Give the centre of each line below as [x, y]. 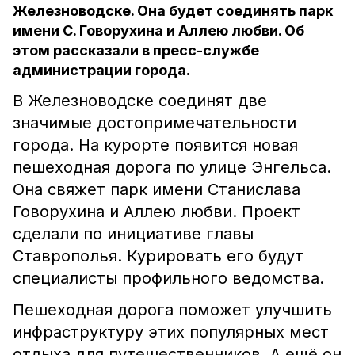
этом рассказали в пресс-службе [136, 50]
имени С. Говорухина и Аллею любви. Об [158, 31]
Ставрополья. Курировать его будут [158, 256]
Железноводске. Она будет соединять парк [173, 11]
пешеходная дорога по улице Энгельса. [172, 167]
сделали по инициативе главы [133, 234]
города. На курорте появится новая [155, 145]
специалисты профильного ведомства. [168, 278]
